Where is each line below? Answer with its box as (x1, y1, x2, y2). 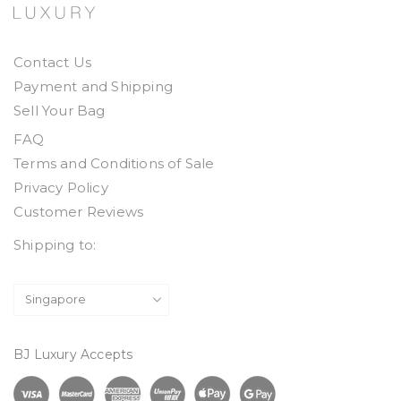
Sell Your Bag (13, 102, 106, 120)
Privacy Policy (13, 179, 108, 197)
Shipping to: (13, 236, 97, 254)
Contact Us (13, 54, 91, 72)
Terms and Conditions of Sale (13, 155, 215, 173)
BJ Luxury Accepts (13, 346, 133, 363)
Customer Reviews (13, 203, 144, 221)
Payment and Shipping (13, 78, 173, 96)
